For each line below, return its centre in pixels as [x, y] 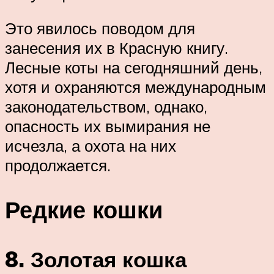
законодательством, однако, [106, 107]
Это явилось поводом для [100, 28]
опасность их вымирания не [108, 126]
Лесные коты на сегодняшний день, [134, 68]
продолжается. [58, 165]
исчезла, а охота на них [91, 146]
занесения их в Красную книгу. [117, 48]
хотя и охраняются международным [135, 87]
